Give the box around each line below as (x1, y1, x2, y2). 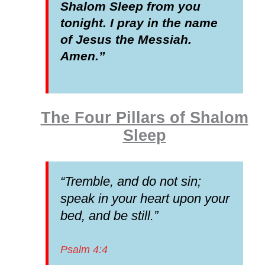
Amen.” (60, 49, 106, 63)
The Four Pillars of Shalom (40, 108, 248, 127)
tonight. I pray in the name (60, 15, 218, 30)
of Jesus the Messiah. (60, 32, 192, 47)
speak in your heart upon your (60, 190, 230, 206)
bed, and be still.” (60, 208, 159, 223)
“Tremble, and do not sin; (60, 173, 202, 189)
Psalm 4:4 (60, 243, 108, 256)
